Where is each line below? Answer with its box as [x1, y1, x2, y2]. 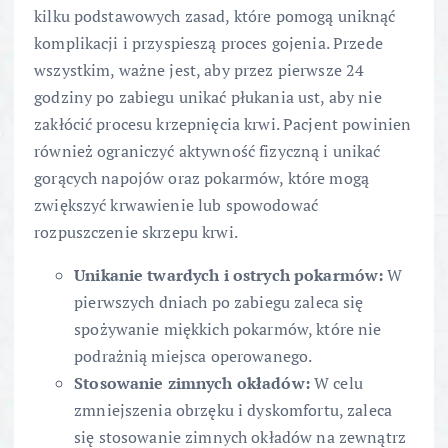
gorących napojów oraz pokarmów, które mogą [34, 167, 369, 190]
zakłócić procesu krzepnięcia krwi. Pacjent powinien [34, 113, 412, 136]
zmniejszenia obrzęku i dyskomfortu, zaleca [74, 399, 392, 422]
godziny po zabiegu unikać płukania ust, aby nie [34, 86, 382, 109]
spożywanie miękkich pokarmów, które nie [74, 318, 382, 341]
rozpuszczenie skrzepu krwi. [34, 221, 238, 244]
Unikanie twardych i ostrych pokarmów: [74, 264, 384, 287]
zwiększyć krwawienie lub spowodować [34, 194, 319, 217]
